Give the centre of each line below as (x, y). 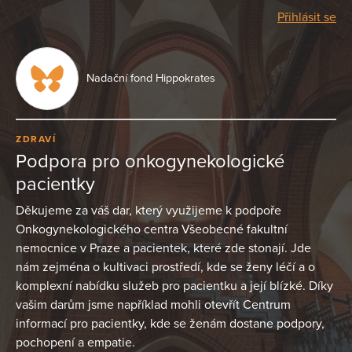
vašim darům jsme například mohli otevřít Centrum (153, 304)
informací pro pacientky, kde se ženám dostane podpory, (170, 323)
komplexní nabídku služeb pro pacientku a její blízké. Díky (174, 286)
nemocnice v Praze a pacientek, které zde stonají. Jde (163, 248)
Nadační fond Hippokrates (151, 78)
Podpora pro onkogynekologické (150, 161)
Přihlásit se (307, 17)
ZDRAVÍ (36, 139)
